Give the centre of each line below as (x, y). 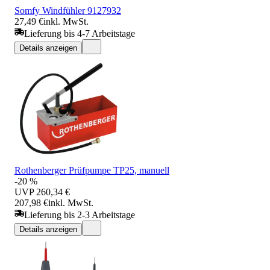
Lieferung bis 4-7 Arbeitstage (80, 33)
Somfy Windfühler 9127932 (68, 10)
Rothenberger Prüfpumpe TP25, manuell (92, 170)
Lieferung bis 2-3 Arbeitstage (80, 215)
